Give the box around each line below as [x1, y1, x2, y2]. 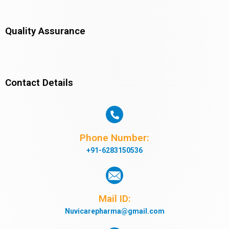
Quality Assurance [5, 25, 85, 37]
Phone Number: [80, 132, 149, 144]
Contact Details [5, 77, 73, 89]
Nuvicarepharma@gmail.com [64, 207, 165, 216]
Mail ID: [98, 193, 131, 205]
